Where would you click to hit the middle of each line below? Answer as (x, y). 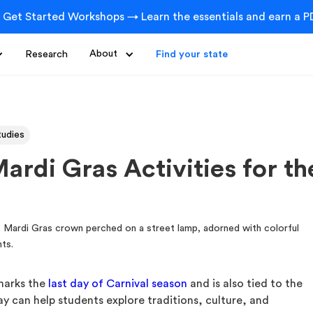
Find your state (192, 54)
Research (46, 54)
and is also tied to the (245, 284)
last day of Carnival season (118, 284)
